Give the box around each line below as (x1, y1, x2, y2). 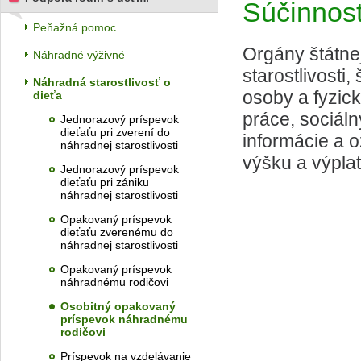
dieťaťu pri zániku (60, 176, 149, 189)
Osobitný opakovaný (60, 300, 176, 313)
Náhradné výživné (33, 48, 125, 61)
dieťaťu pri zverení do (60, 126, 170, 139)
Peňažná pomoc (33, 21, 116, 34)
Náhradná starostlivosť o (33, 76, 171, 89)
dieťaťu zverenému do (60, 226, 173, 239)
